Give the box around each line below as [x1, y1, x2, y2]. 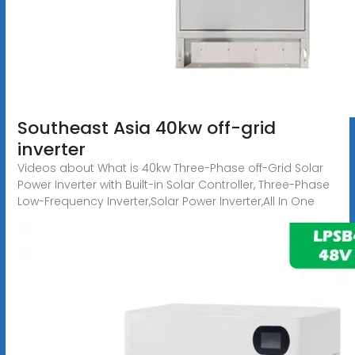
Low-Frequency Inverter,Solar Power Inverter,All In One [17, 193, 315, 209]
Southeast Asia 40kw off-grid [17, 115, 276, 140]
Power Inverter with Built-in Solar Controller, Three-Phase [17, 176, 330, 193]
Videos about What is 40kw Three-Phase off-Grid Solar [17, 159, 323, 176]
